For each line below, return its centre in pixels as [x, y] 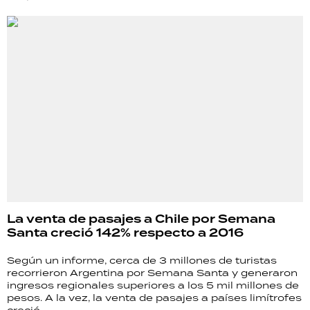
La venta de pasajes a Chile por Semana [141, 219]
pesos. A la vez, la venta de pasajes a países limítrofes [154, 297]
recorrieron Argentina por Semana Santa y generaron [152, 272]
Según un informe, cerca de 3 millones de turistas [142, 260]
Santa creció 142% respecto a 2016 [125, 232]
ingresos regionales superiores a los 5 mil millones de [153, 285]
